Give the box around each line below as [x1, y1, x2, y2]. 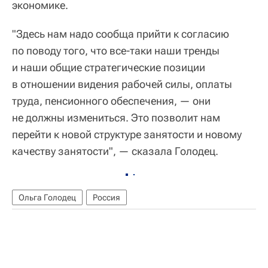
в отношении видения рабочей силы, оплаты [12, 78, 232, 91]
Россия [93, 193, 120, 203]
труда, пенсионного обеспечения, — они [12, 95, 211, 108]
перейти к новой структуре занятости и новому [12, 128, 242, 141]
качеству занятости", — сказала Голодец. [12, 145, 218, 158]
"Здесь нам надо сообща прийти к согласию [12, 28, 229, 41]
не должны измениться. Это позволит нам [12, 111, 220, 124]
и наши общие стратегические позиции [12, 61, 205, 74]
